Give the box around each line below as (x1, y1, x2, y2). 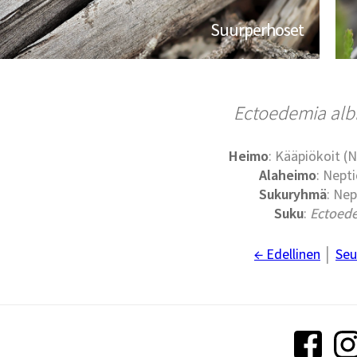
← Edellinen (253, 245, 320, 264)
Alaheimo (258, 166, 316, 185)
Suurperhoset (210, 18, 304, 41)
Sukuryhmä (259, 185, 328, 204)
